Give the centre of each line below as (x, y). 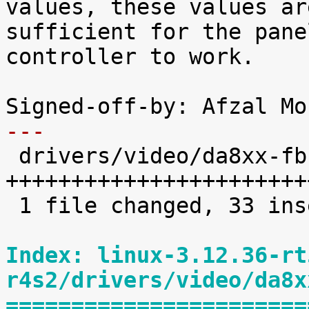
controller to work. (130, 57)
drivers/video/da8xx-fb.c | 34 (12, 156)
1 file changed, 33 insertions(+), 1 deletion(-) (12, 206)
